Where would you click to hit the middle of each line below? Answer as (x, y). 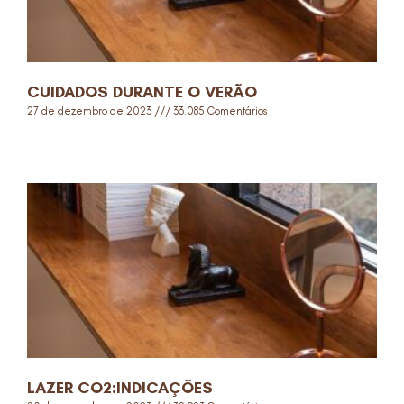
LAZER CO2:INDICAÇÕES (120, 388)
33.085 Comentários (219, 111)
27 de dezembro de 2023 (91, 111)
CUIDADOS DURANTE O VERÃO (142, 92)
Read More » (58, 142)
